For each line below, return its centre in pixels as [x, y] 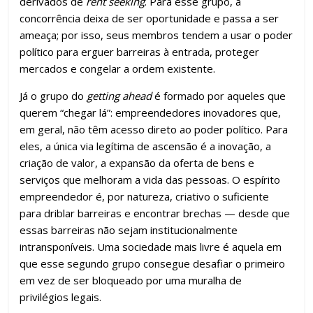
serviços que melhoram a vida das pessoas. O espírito [150, 180]
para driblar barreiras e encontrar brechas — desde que [155, 213]
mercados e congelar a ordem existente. [118, 68]
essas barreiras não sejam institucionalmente [129, 230]
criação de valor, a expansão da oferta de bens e [137, 163]
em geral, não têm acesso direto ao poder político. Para [154, 129]
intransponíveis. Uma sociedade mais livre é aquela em [151, 247]
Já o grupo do [53, 96]
